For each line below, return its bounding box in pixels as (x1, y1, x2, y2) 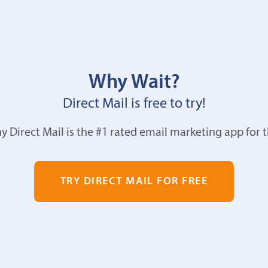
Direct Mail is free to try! (62, 97, 206, 111)
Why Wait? (88, 73, 180, 93)
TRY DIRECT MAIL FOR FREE (60, 176, 208, 187)
